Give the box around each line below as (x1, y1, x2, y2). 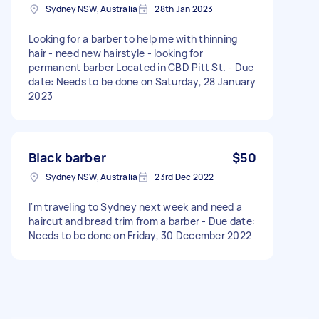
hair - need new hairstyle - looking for (28, 46, 203, 60)
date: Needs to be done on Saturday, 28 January (28, 74, 256, 88)
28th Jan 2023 (155, 2, 214, 15)
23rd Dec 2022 (155, 170, 214, 183)
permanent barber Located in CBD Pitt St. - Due (28, 60, 254, 74)
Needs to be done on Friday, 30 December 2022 (28, 228, 251, 242)
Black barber (28, 148, 106, 166)
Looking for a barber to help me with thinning (28, 31, 238, 46)
